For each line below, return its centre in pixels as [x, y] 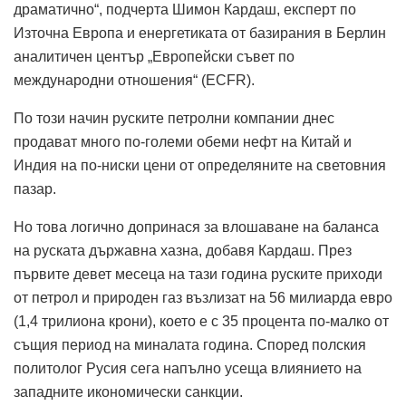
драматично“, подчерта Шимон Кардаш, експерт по [185, 10]
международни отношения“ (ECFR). [134, 80]
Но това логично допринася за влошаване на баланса [196, 227]
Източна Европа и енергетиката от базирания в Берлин [200, 33]
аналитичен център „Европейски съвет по [154, 57]
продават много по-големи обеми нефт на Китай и [183, 142]
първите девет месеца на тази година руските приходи [198, 274]
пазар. [35, 189]
